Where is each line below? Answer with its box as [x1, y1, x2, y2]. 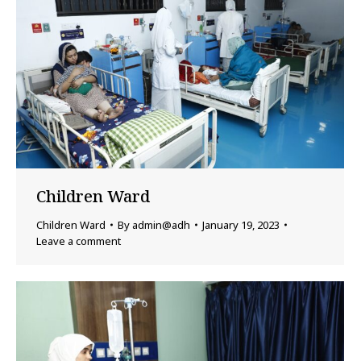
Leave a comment [36, 234, 121, 249]
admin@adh [132, 218, 190, 233]
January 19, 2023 [202, 218, 280, 233]
